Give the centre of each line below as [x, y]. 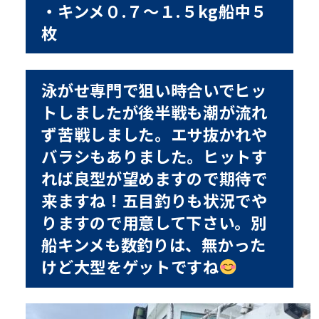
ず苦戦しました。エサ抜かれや [155, 134]
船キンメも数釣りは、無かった [154, 245]
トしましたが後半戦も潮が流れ [155, 112]
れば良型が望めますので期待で [155, 178]
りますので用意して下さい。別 [154, 223]
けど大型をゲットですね [130, 267]
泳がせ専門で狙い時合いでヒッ [154, 90]
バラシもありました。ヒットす [155, 156]
